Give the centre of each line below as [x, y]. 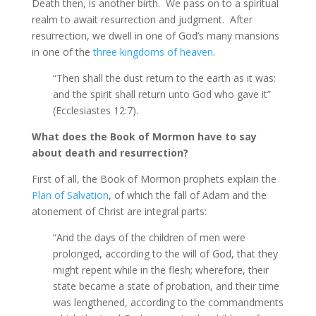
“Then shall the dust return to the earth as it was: [164, 78]
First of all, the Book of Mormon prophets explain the [154, 179]
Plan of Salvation [70, 195]
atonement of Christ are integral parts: [119, 212]
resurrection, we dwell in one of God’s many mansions [155, 36]
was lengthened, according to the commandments [168, 303]
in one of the [62, 52]
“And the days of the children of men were [149, 238]
